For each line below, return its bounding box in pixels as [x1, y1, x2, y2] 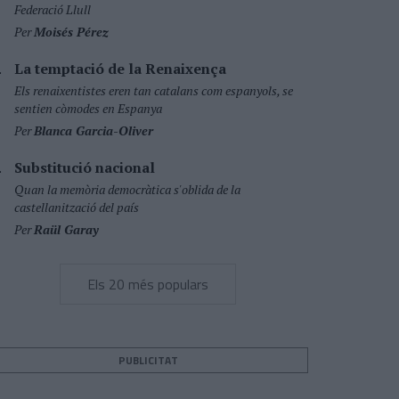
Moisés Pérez [34, 23, 109, 40]
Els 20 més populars [87, 273, 208, 295]
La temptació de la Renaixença [14, 59, 226, 78]
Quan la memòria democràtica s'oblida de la [14, 181, 240, 198]
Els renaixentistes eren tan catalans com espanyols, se [14, 82, 293, 99]
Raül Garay [34, 221, 99, 238]
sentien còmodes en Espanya [14, 100, 162, 117]
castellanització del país [14, 199, 139, 216]
